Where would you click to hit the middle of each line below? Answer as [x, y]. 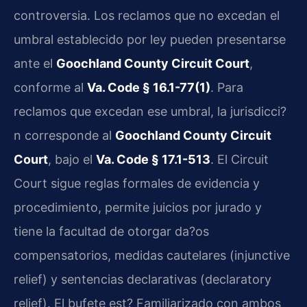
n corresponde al [64, 135]
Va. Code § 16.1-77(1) [149, 87]
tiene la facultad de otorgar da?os [111, 231]
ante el [35, 63]
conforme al [50, 87]
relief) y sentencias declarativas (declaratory [143, 279]
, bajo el [72, 159]
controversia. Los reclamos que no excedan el [147, 15]
